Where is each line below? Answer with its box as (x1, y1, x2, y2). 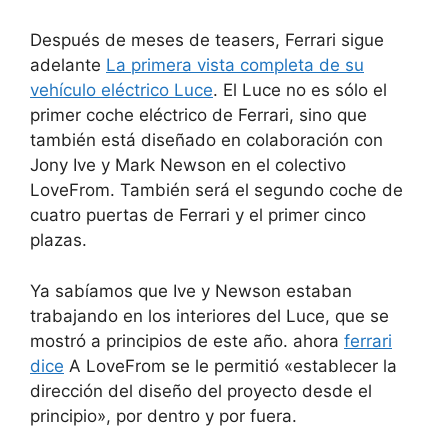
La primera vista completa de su (106, 55, 364, 76)
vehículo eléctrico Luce (30, 80, 213, 101)
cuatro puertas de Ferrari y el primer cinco (30, 205, 366, 226)
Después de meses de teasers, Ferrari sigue (30, 30, 384, 51)
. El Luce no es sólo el (213, 80, 387, 101)
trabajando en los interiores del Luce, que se (30, 305, 389, 326)
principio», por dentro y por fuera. (30, 405, 297, 426)
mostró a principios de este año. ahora (30, 330, 344, 351)
